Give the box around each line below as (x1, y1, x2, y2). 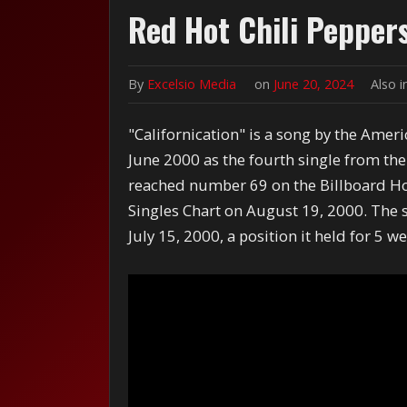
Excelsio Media (147, 74, 237, 93)
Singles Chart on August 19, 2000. (128, 199, 368, 221)
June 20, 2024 (273, 74, 358, 93)
